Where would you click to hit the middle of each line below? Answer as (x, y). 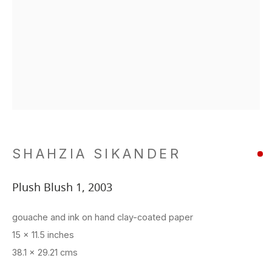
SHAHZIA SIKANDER (97, 154)
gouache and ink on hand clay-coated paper (103, 217)
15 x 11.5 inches (43, 235)
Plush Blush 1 (47, 188)
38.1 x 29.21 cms (45, 253)
